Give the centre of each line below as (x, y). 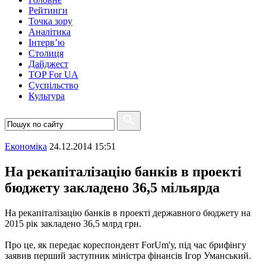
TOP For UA (53, 75)
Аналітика (50, 32)
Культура (47, 96)
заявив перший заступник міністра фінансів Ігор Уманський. (128, 255)
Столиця (46, 53)
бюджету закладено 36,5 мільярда (112, 187)
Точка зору (50, 21)
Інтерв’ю (47, 42)
